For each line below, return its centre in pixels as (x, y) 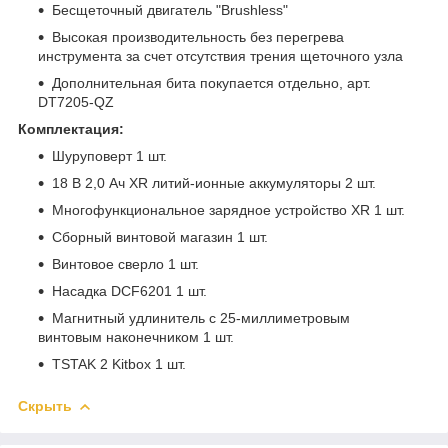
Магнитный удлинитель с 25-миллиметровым (201, 317)
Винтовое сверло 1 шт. (125, 263)
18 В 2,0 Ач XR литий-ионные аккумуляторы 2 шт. (214, 182)
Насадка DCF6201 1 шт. (129, 290)
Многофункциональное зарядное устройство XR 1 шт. (228, 209)
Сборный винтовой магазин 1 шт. (160, 236)
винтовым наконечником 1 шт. (136, 336)
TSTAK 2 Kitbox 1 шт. (119, 363)
